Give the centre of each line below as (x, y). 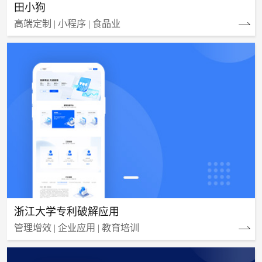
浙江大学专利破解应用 (66, 212)
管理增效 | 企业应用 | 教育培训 (76, 228)
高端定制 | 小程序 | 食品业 (67, 23)
